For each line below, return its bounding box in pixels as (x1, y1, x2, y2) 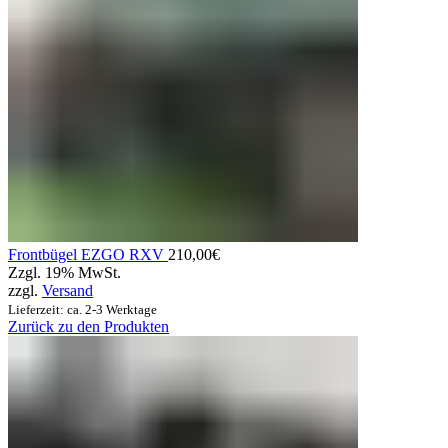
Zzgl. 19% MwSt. (8, 263, 121, 281)
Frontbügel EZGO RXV (8, 245, 168, 263)
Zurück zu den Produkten (8, 317, 169, 335)
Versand (42, 281, 93, 299)
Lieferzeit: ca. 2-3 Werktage (8, 301, 157, 317)
